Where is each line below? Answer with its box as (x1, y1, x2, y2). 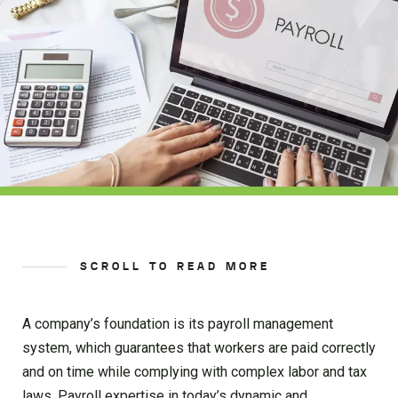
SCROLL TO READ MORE (80, 258, 270, 275)
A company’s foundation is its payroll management (22, 314, 333, 332)
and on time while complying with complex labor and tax (22, 362, 367, 380)
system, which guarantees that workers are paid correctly (22, 338, 376, 356)
